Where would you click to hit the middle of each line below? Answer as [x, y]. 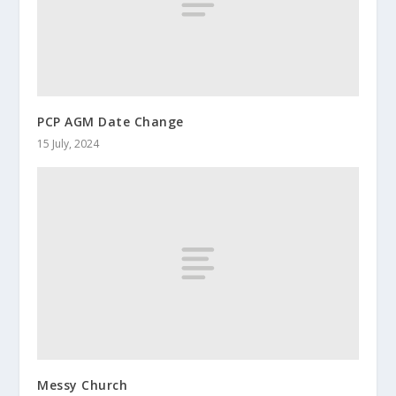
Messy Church [83, 385]
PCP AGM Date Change [110, 122]
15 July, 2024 [69, 144]
